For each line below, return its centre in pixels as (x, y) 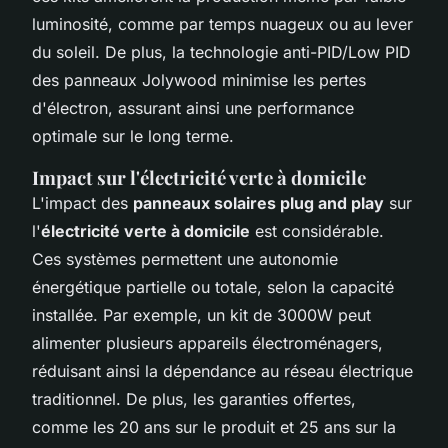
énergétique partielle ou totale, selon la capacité (213, 286)
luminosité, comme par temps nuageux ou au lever (222, 23)
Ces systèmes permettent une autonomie (185, 258)
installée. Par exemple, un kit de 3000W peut (201, 314)
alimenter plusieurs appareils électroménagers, (207, 342)
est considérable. (317, 230)
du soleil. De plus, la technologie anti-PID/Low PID (221, 51)
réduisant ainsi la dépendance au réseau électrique (222, 370)
